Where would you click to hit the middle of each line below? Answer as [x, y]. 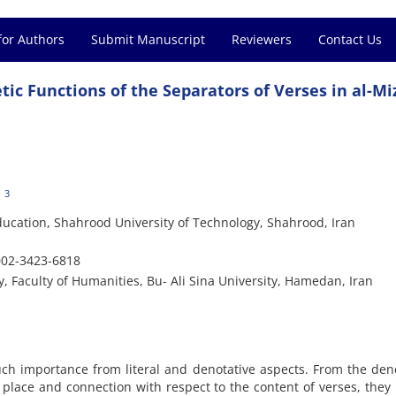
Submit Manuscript [148, 39]
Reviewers [262, 39]
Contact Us [350, 39]
